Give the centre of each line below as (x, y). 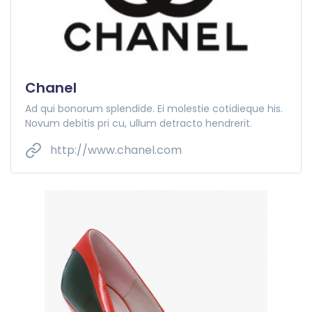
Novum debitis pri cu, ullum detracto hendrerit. (139, 123)
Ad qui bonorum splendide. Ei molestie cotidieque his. (154, 108)
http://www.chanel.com (115, 150)
